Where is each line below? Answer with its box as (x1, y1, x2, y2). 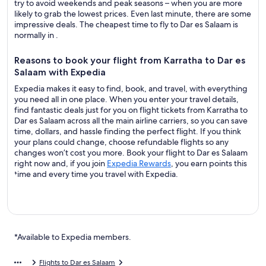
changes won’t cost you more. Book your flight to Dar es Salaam (14, 147, 248, 158)
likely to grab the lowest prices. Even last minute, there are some (14, 8, 251, 19)
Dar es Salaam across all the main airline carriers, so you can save (14, 115, 248, 126)
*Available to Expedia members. (14, 232, 131, 242)
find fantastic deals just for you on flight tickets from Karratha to (14, 104, 248, 115)
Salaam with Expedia (14, 66, 106, 78)
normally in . (14, 30, 58, 40)
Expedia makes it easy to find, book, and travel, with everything (14, 83, 248, 94)
